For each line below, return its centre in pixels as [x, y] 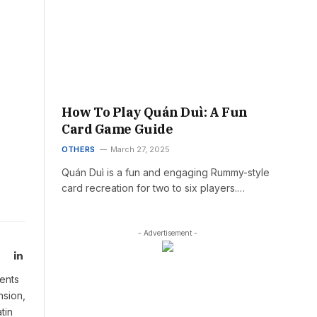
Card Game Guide [117, 129]
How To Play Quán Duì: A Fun [155, 112]
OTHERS [79, 149]
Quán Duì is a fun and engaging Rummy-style [166, 172]
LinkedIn [40, 255]
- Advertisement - [167, 232]
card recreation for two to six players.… [153, 188]
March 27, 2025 [140, 149]
